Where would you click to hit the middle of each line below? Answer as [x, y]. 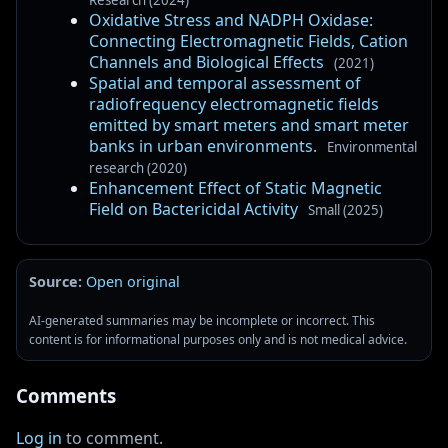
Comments [66, 395]
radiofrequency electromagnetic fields [234, 103]
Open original [133, 281]
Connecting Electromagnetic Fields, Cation [248, 40]
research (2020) [138, 167]
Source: [55, 281]
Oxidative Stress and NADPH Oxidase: [231, 19]
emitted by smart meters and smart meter [249, 124]
